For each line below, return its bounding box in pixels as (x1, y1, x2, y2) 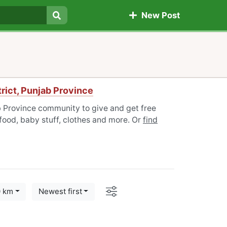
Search (56, 22, 86, 32)
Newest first (38, 186, 82, 197)
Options (116, 183, 151, 196)
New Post (137, 10, 180, 21)
